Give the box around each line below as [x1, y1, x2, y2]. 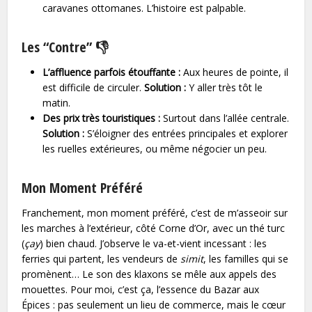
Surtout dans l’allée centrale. [160, 111, 290, 125]
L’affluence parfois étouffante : [42, 65, 181, 79]
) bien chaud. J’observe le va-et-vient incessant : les [40, 236, 267, 250]
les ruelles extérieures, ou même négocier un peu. [42, 141, 267, 155]
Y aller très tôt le [186, 80, 263, 94]
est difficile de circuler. [42, 80, 145, 94]
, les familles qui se [203, 251, 289, 265]
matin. [42, 95, 71, 109]
